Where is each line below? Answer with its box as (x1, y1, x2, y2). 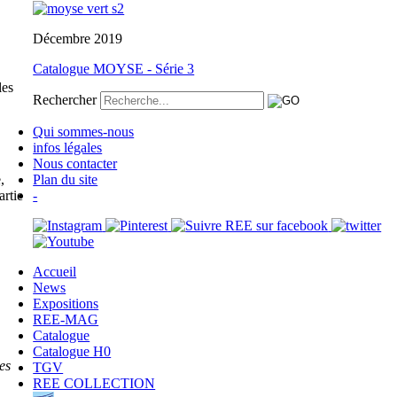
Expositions (33, 295, 99, 311)
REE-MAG (33, 311, 99, 327)
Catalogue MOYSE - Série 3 (33, 60, 195, 76)
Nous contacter (33, 155, 118, 171)
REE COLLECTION (33, 375, 156, 391)
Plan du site (33, 171, 98, 187)
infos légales (33, 139, 103, 155)
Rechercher (33, 91, 97, 107)
